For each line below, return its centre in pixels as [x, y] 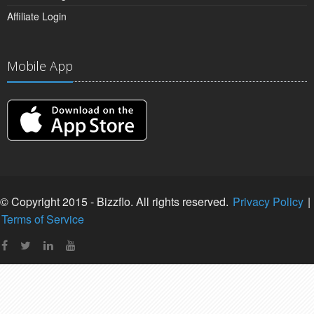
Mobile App [40, 66]
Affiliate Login [37, 16]
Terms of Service [43, 219]
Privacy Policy [268, 201]
